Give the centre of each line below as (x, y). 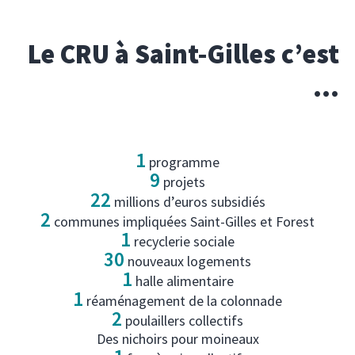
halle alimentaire (183, 281)
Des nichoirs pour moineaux (177, 338)
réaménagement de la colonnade (183, 300)
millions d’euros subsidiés (188, 201)
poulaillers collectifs (183, 320)
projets (183, 181)
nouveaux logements (188, 261)
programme (183, 162)
